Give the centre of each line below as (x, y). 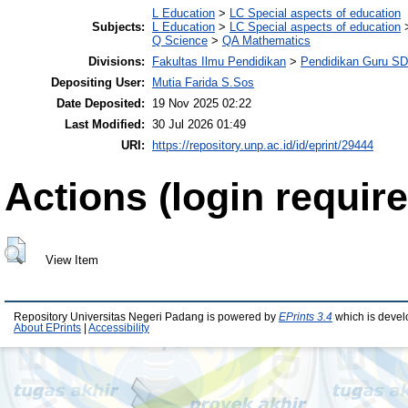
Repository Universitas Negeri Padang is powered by (146, 317)
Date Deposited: (101, 104)
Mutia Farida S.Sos (203, 83)
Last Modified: (105, 125)
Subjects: (118, 27)
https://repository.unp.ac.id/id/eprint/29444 (263, 146)
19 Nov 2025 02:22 (202, 104)
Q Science (180, 41)
